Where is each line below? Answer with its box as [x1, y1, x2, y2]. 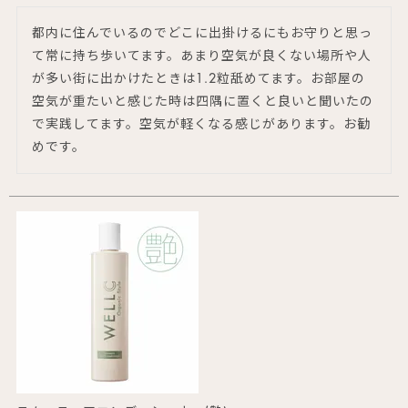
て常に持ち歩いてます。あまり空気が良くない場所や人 [32, 48, 372, 62]
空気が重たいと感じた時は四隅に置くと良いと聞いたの [32, 94, 373, 107]
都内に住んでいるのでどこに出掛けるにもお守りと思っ [32, 25, 372, 39]
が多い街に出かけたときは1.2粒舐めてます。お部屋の [32, 71, 365, 85]
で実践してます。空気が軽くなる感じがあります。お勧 [32, 117, 371, 130]
